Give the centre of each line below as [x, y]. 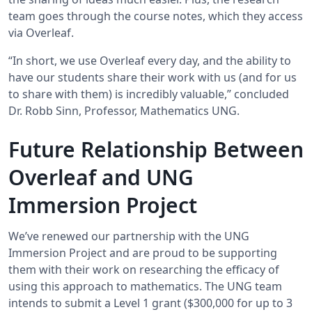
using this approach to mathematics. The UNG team [145, 286]
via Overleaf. [41, 32]
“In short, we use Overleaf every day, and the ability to [150, 60]
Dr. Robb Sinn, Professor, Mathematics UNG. [124, 110]
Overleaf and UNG [101, 177]
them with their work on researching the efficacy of [144, 269]
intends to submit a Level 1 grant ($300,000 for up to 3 [150, 303]
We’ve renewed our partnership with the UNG [129, 236]
